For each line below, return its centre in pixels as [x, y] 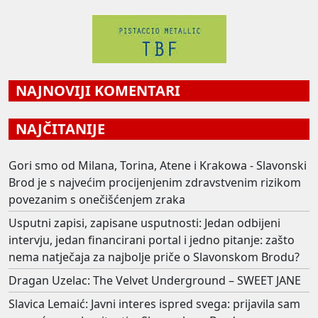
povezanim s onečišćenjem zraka [97, 200]
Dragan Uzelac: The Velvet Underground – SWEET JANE [155, 281]
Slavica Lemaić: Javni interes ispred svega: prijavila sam [154, 304]
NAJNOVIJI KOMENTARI [94, 91]
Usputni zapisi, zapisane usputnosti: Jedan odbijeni [144, 223]
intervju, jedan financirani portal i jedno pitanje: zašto [152, 240]
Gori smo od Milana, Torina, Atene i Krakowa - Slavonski [158, 166]
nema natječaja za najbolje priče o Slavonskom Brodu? [154, 257]
